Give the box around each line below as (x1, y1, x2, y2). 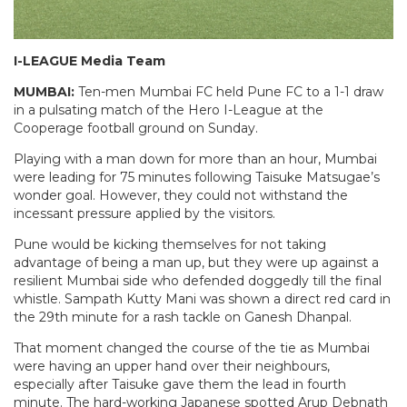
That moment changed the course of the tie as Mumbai (14, 339, 370, 356)
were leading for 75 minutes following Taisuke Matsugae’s (14, 168, 380, 185)
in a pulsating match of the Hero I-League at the (14, 101, 323, 118)
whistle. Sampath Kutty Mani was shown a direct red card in (14, 290, 391, 307)
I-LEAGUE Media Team (14, 52, 165, 69)
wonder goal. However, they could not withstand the (14, 186, 348, 203)
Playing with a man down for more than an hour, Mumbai (14, 150, 377, 167)
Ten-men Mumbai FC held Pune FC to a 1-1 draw (74, 83, 383, 100)
